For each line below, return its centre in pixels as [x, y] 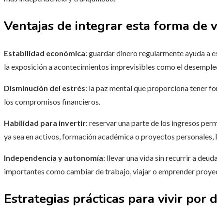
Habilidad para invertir [45, 123]
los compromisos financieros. [52, 102]
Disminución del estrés [45, 88]
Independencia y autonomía [54, 158]
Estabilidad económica [45, 53]
